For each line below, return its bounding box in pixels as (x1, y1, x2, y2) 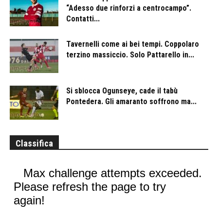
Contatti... (66, 14, 100, 24)
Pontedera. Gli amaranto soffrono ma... (66, 97, 197, 107)
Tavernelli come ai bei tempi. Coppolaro (66, 39, 199, 49)
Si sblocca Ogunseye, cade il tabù (66, 86, 178, 96)
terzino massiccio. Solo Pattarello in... (66, 50, 194, 60)
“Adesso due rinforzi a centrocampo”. (66, 3, 191, 13)
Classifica (16, 138, 53, 149)
